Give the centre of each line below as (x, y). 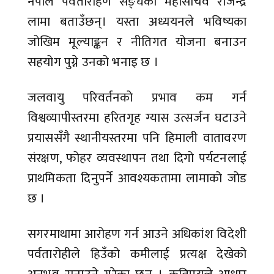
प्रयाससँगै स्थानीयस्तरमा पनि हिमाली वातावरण (137, 138)
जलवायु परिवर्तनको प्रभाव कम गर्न (137, 98)
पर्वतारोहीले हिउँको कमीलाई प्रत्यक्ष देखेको (137, 254)
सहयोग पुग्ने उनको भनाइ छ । (94, 62)
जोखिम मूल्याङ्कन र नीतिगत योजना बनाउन (137, 42)
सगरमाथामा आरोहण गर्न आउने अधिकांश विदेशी (137, 234)
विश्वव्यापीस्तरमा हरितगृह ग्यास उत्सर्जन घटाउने (137, 118)
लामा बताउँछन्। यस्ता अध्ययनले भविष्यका (137, 22)
